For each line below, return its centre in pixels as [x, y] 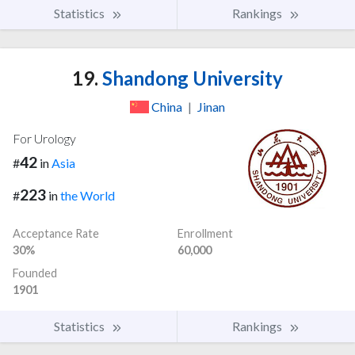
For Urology [44, 139]
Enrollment [205, 233]
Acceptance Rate [56, 233]
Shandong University [191, 78]
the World [88, 195]
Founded [35, 273]
